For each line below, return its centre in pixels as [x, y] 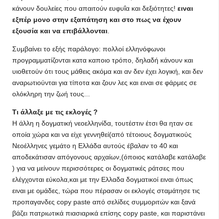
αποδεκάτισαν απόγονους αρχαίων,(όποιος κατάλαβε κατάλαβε [109, 157]
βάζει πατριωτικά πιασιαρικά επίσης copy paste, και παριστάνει [109, 213]
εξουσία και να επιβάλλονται [60, 31]
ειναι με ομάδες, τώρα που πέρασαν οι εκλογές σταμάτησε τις [106, 191]
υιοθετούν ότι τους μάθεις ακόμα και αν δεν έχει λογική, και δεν [108, 71]
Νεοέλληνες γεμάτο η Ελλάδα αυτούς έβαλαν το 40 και [95, 146]
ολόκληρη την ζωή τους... [51, 94]
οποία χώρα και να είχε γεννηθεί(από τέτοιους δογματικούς [102, 134]
